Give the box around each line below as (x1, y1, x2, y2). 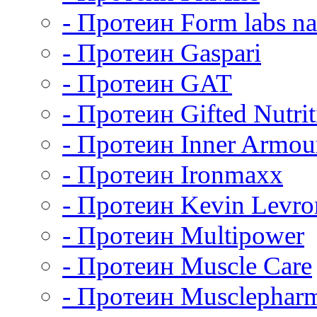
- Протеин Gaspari (62, 38, 261, 67)
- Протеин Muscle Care (62, 251, 312, 280)
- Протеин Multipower (62, 221, 304, 250)
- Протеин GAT (62, 69, 232, 98)
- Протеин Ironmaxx (62, 160, 283, 189)
